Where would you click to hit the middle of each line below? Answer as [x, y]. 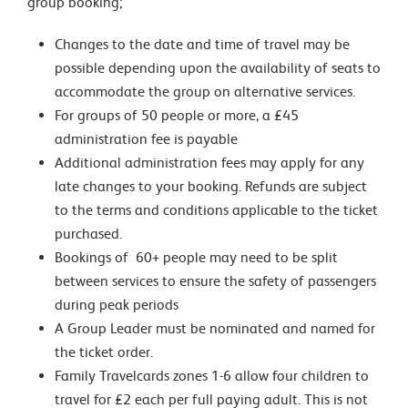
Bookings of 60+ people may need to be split [196, 257]
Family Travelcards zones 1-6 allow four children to [212, 376]
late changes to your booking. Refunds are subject [211, 186]
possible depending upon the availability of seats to [218, 68]
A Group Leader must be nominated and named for [215, 328]
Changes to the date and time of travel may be [202, 44]
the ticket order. [104, 352]
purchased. [88, 234]
